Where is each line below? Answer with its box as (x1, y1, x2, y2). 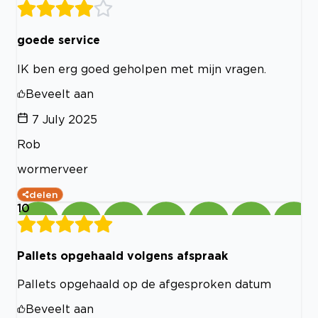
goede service (17, 33, 100, 47)
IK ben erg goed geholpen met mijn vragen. (17, 62, 266, 75)
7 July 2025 (32, 112, 97, 126)
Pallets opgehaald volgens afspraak (17, 248, 228, 262)
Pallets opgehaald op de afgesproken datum (17, 278, 271, 291)
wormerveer (17, 162, 88, 175)
